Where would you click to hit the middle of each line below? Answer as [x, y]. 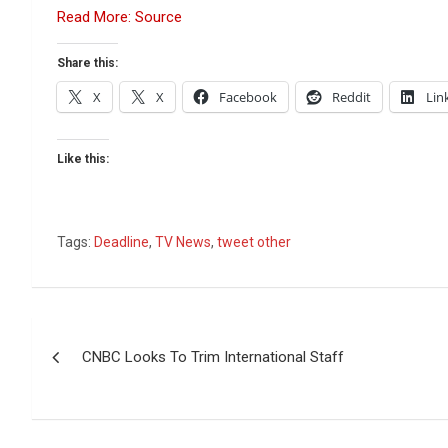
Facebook [248, 97]
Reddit [351, 97]
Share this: [87, 63]
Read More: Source [119, 17]
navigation [105, 377]
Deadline [121, 242]
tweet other [254, 242]
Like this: [83, 159]
